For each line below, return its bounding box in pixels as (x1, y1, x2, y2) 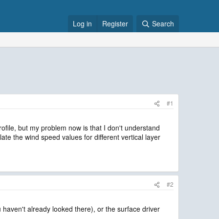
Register (102, 19, 128, 28)
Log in (73, 19, 92, 28)
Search (152, 19, 174, 28)
